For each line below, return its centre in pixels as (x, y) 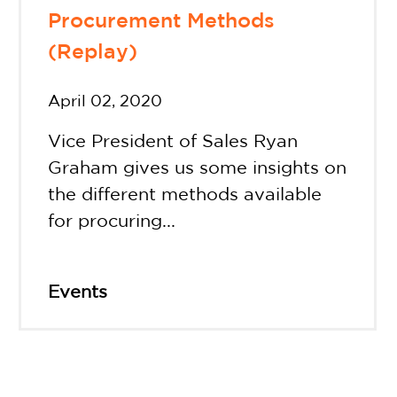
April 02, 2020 (105, 102)
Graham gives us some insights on (198, 168)
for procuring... (112, 222)
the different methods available (185, 195)
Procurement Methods (162, 21)
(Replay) (93, 52)
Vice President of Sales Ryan (173, 142)
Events (78, 292)
